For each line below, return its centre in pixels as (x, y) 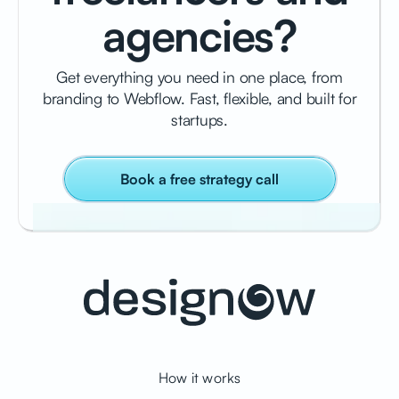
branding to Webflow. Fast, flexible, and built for (199, 98)
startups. (199, 119)
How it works (199, 378)
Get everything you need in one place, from (199, 76)
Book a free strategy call (199, 179)
